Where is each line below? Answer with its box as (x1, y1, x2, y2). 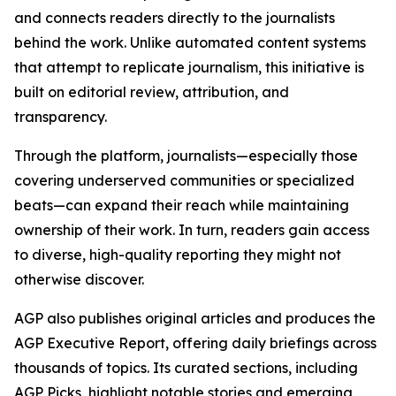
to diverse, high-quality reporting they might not (14, 246, 341, 263)
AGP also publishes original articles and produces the (14, 309, 376, 327)
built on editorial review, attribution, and (14, 83, 289, 101)
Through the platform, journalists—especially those (14, 147, 358, 164)
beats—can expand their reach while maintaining (14, 196, 349, 214)
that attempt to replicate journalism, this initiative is (14, 58, 364, 76)
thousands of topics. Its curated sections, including (14, 359, 358, 377)
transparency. (14, 108, 107, 126)
